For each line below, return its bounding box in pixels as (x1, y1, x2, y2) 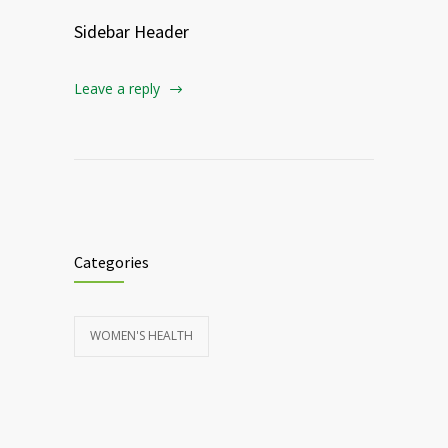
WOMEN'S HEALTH (90, 327, 193, 345)
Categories (74, 252, 149, 273)
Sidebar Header (74, 20, 189, 44)
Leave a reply (74, 79, 160, 99)
